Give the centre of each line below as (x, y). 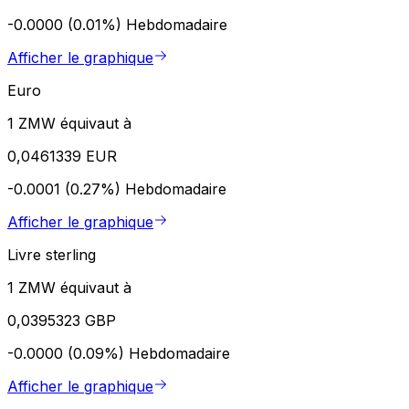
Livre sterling (52, 254)
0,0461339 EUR (62, 156)
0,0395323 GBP (62, 320)
